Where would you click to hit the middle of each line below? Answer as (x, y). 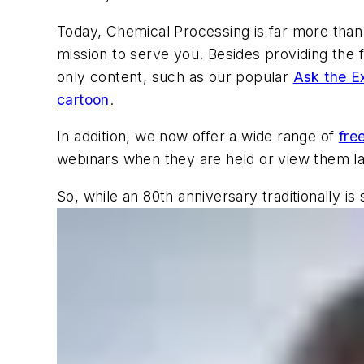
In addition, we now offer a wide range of (198, 136)
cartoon (83, 99)
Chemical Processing (178, 31)
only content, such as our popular (175, 76)
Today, (82, 31)
